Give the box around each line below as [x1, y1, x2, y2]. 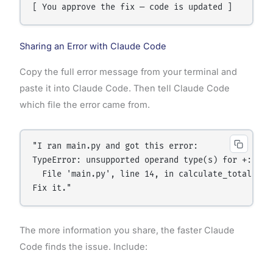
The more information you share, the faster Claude [19, 224, 235, 236]
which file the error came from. [19, 99, 150, 111]
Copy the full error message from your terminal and [19, 66, 237, 78]
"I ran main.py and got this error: [32, 141, 199, 152]
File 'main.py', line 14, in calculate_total [32, 169, 252, 180]
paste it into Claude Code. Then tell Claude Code [19, 83, 230, 94]
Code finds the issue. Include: [19, 241, 147, 252]
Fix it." [32, 183, 72, 194]
